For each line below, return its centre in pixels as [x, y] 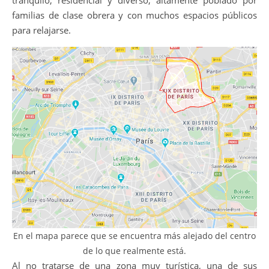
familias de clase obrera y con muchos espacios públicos [134, 15]
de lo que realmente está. [134, 251]
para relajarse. [41, 30]
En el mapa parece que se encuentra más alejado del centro [134, 236]
